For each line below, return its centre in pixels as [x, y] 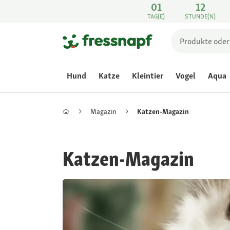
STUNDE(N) [200, 16]
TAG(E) [156, 16]
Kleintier [148, 76]
